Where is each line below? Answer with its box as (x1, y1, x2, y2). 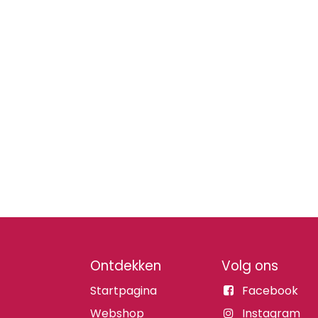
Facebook (241, 283, 298, 299)
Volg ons (221, 256, 278, 275)
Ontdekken (90, 256, 161, 275)
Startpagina (90, 283, 157, 299)
